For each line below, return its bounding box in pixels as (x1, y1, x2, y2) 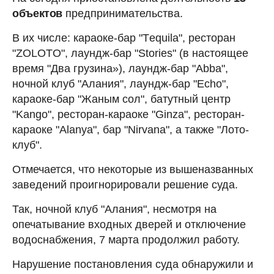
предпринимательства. (65, 7, 183, 20)
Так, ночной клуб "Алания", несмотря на (12, 202, 217, 215)
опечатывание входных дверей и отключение (12, 218, 246, 231)
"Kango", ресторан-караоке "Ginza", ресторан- (12, 108, 245, 120)
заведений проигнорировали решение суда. (12, 178, 238, 191)
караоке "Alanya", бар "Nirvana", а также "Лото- (12, 123, 249, 136)
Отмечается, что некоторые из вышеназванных (12, 163, 253, 176)
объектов (12, 7, 65, 20)
